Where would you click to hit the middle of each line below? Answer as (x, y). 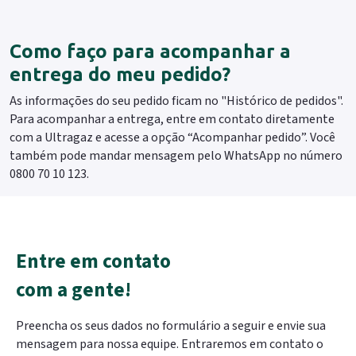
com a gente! (74, 290)
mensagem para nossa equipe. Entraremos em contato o (170, 344)
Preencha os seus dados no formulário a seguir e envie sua (171, 326)
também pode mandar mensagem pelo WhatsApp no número (176, 156)
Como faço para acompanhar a (150, 52)
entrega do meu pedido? (120, 75)
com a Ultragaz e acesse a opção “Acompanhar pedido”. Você (172, 138)
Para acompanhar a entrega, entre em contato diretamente (172, 120)
